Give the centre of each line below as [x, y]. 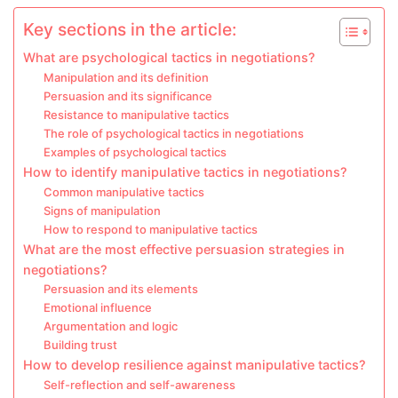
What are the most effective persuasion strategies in [184, 250]
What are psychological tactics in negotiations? [169, 58]
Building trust [80, 345]
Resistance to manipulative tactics [136, 115]
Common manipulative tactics [123, 192]
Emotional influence [97, 308]
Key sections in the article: [130, 30]
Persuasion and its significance [127, 96]
